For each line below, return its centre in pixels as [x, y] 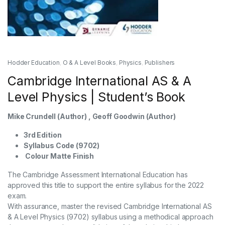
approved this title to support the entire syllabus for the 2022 [106, 185]
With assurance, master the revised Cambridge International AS [110, 206]
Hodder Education [34, 62]
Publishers [160, 62]
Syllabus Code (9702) [63, 145]
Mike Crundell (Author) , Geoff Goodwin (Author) [92, 116]
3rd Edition [43, 135]
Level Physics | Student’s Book [96, 97]
